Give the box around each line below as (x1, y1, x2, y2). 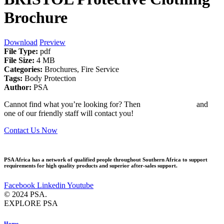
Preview (39, 37, 65, 46)
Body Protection (24, 73, 76, 82)
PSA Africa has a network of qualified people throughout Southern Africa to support (4, 156, 207, 162)
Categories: (4, 64, 44, 73)
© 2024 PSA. (4, 189, 47, 198)
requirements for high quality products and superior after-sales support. (4, 162, 177, 168)
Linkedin (37, 180, 65, 189)
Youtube (67, 180, 93, 189)
